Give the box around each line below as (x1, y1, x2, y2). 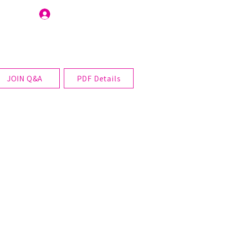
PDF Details (76, 73, 121, 84)
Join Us (58, 6, 88, 22)
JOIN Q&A (7, 73, 43, 84)
